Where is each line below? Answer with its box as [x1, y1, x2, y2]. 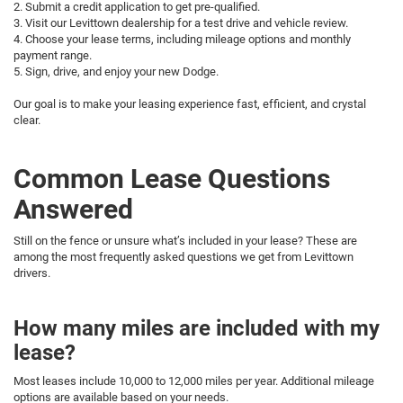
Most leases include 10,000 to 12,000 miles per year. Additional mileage [13, 373, 374, 388]
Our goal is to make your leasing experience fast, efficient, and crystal [13, 96, 366, 111]
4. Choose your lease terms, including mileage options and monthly [13, 31, 351, 46]
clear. [13, 112, 40, 127]
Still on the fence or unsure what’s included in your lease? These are [13, 233, 357, 247]
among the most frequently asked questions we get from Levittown [13, 249, 354, 264]
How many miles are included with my [13, 315, 380, 341]
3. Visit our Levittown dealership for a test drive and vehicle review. [13, 15, 348, 30]
